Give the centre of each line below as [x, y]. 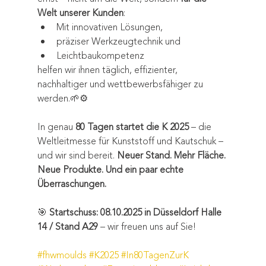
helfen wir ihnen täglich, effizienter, [108, 70]
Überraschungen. [72, 184]
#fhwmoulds [62, 255]
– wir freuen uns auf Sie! [147, 227]
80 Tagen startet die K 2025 [132, 127]
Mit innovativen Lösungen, [109, 27]
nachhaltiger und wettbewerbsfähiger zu [121, 84]
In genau [56, 127]
